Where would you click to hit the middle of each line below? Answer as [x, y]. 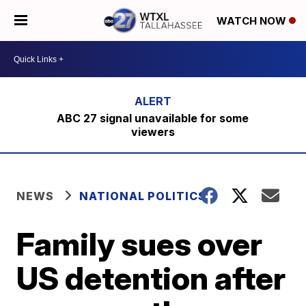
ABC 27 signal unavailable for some [153, 118]
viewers [153, 132]
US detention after [151, 278]
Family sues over [140, 244]
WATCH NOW [253, 21]
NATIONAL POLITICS [143, 196]
